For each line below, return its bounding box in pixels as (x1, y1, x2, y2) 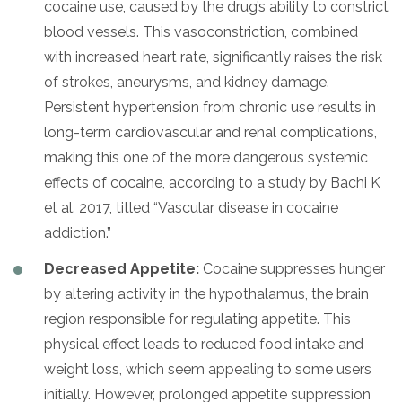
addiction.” (44, 223, 111, 241)
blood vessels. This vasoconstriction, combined (44, 22, 358, 40)
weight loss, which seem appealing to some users (44, 360, 371, 378)
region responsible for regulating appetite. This (44, 310, 351, 328)
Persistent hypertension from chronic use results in (44, 98, 376, 116)
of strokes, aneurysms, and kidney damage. (44, 73, 329, 91)
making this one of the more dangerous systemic (44, 148, 368, 166)
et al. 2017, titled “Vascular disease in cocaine (44, 198, 338, 216)
